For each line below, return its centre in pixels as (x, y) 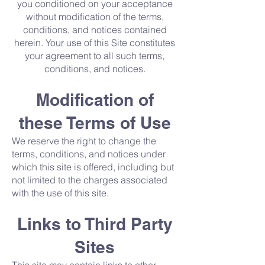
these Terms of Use (95, 123)
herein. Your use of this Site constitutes (95, 43)
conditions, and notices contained (95, 30)
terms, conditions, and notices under (89, 154)
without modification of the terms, (95, 17)
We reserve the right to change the (84, 141)
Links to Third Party (95, 224)
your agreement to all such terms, (95, 56)
